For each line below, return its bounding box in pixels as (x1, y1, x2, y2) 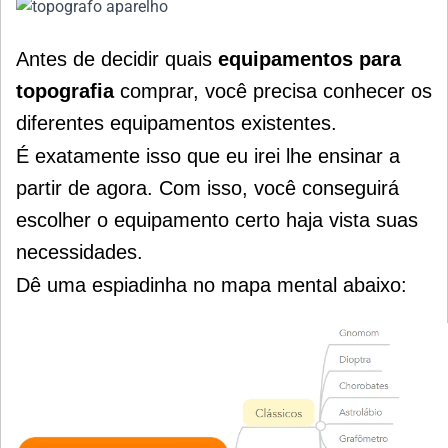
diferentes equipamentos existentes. (16, 111, 337, 134)
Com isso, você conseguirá (159, 176, 399, 199)
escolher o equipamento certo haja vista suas (16, 208, 418, 231)
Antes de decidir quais (16, 47, 218, 70)
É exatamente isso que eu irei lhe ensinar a (16, 144, 400, 167)
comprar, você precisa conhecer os (114, 79, 432, 102)
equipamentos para (218, 47, 401, 70)
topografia (16, 79, 114, 102)
